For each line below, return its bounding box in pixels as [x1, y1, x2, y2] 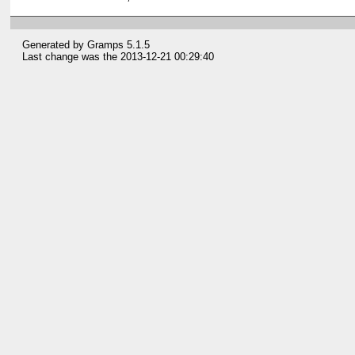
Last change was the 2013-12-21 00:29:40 [22, 51, 215, 63]
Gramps [87, 39, 124, 52]
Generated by [22, 39, 88, 52]
